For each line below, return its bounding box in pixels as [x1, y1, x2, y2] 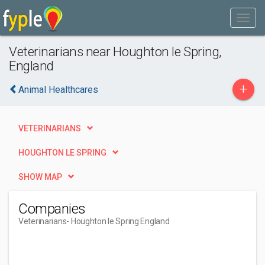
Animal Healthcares [18, 84, 98, 95]
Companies [18, 201, 86, 217]
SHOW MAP [18, 172, 62, 182]
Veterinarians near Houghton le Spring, [9, 44, 221, 59]
